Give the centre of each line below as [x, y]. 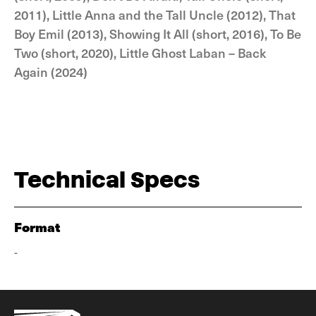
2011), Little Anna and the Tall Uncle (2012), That [155, 14]
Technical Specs [107, 180]
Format [37, 227]
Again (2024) [51, 72]
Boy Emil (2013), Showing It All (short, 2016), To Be [158, 34]
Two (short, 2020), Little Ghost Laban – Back [140, 53]
